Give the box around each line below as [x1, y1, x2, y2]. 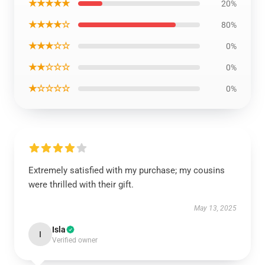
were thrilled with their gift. [28, 179, 134, 190]
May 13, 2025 [194, 204, 237, 212]
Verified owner [52, 236, 98, 244]
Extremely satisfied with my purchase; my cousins [28, 165, 225, 176]
